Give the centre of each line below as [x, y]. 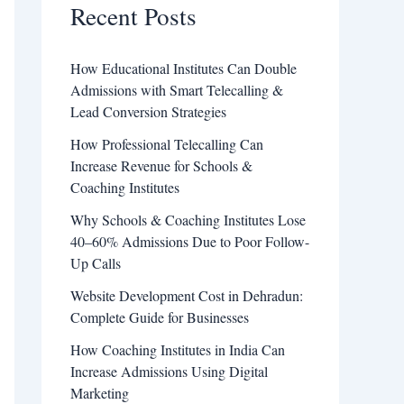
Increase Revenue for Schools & [161, 166]
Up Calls [96, 263]
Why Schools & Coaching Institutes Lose [188, 220]
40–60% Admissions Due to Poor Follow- [190, 242]
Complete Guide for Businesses [160, 317]
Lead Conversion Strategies [148, 112]
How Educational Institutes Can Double [184, 69]
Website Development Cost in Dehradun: [187, 296]
